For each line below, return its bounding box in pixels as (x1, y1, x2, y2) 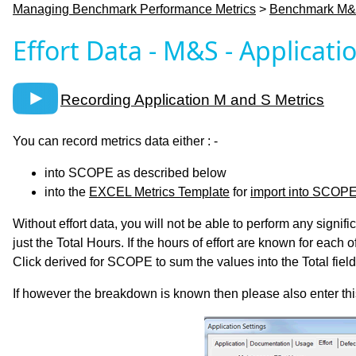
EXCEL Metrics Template (89, 185, 230, 199)
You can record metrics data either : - (13, 134, 218, 149)
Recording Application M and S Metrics (60, 91, 324, 109)
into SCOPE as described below (44, 166, 226, 180)
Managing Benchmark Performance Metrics (13, 2, 256, 17)
